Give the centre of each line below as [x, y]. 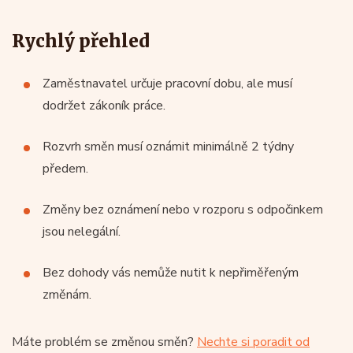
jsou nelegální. [82, 231]
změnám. [67, 294]
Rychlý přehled [80, 41]
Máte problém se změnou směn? [104, 342]
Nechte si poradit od [253, 342]
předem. [65, 168]
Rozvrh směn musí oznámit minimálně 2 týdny [168, 146]
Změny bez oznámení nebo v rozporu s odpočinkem [183, 209]
